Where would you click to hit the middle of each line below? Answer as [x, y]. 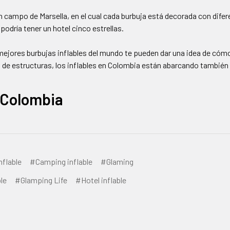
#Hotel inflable [101, 180]
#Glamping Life [41, 180]
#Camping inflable [61, 161]
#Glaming [117, 161]
